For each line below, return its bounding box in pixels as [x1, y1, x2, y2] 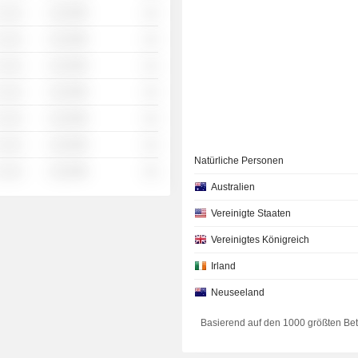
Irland [211, 261, 237, 272]
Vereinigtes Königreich [211, 234, 310, 245]
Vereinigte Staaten [211, 208, 292, 219]
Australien [211, 181, 256, 193]
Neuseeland [211, 287, 265, 298]
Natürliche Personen [194, 155, 284, 166]
